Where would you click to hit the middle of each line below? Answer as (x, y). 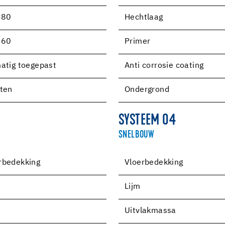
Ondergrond (147, 90)
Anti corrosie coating (164, 66)
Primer (138, 41)
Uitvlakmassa (150, 211)
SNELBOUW (137, 135)
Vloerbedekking (154, 162)
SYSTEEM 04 (147, 121)
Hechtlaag (144, 17)
